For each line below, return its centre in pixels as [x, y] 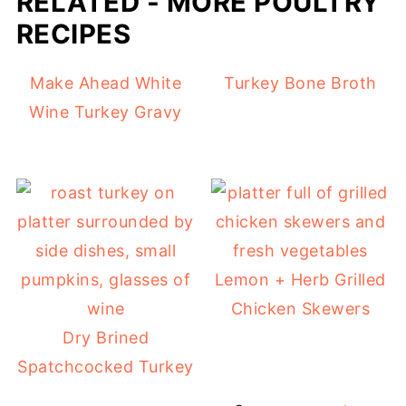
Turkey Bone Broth [300, 82]
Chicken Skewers [300, 308]
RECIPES [73, 34]
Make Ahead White [106, 82]
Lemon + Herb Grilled [300, 279]
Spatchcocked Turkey [106, 366]
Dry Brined [106, 337]
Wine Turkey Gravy [106, 111]
